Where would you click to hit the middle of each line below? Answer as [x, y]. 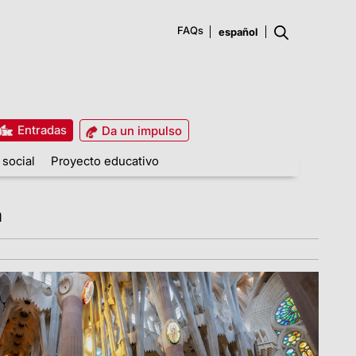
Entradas [40, 130]
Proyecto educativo [105, 161]
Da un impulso [140, 130]
